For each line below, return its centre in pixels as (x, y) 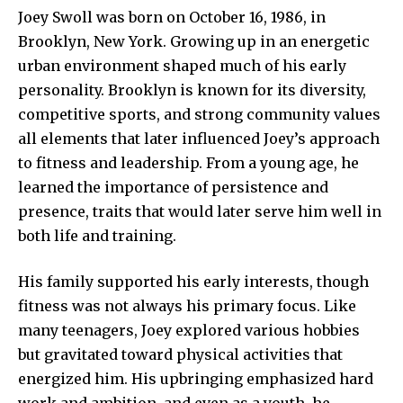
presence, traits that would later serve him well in (200, 211)
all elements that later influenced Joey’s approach (199, 138)
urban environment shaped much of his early (182, 65)
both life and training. (97, 235)
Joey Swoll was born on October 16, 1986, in (172, 17)
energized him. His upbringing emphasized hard (196, 378)
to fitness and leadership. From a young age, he (188, 162)
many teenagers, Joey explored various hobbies (189, 330)
